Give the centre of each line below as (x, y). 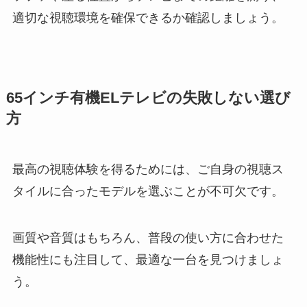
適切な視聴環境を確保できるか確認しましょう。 (148, 18)
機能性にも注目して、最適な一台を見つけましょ (148, 260)
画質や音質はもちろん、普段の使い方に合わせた (148, 238)
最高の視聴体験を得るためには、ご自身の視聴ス (148, 170)
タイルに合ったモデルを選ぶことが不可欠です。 (148, 192)
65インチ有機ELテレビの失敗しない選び (148, 98)
